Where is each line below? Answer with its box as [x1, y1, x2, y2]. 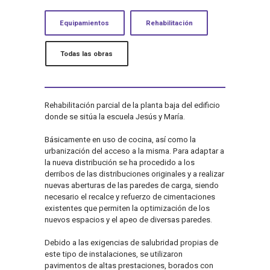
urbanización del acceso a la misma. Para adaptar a [45, 146, 224, 155]
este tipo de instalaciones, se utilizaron [45, 249, 183, 259]
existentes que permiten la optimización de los [45, 203, 210, 213]
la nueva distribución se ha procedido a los [45, 157, 195, 167]
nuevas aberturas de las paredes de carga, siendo [45, 180, 219, 190]
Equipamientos [60, 19, 110, 27]
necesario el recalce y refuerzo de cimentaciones [45, 192, 215, 201]
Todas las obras [60, 49, 113, 58]
